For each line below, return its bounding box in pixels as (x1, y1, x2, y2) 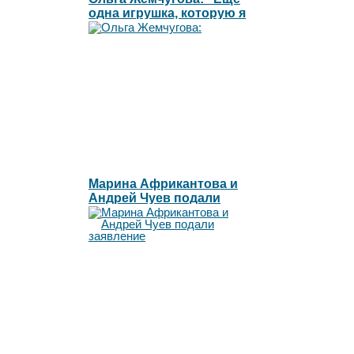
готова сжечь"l (88, 20, 182, 34)
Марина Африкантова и (88, 176, 238, 190)
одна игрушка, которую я (88, 6, 246, 20)
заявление (88, 205, 155, 219)
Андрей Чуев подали (88, 190, 220, 205)
